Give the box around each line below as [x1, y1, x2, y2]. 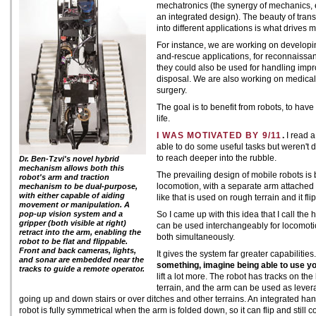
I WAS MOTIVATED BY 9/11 [157, 130, 282, 140]
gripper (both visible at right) [19, 219, 126, 227]
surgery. [157, 85, 187, 95]
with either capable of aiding [19, 191, 125, 200]
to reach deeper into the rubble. [157, 153, 276, 163]
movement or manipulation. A [19, 200, 130, 209]
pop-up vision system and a [19, 209, 123, 218]
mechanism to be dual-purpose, [19, 182, 138, 190]
